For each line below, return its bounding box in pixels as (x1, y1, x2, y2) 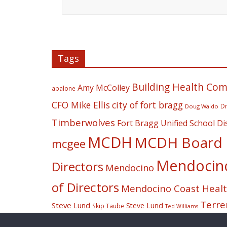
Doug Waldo (185, 102, 218, 110)
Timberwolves (52, 116, 115, 129)
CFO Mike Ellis (52, 98, 110, 111)
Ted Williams (165, 202, 198, 210)
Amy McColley (78, 82, 130, 93)
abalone (52, 84, 75, 92)
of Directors (52, 178, 119, 196)
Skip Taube (92, 201, 124, 210)
